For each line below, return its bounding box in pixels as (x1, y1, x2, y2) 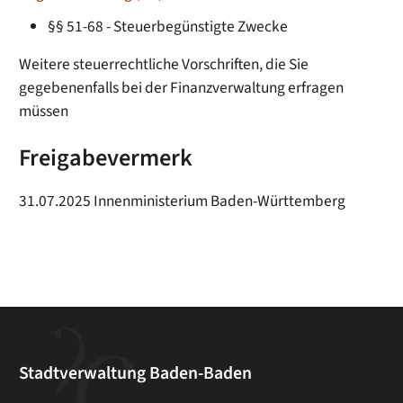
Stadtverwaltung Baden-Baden (19, 361, 253, 387)
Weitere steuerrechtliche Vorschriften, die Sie (19, 53, 309, 76)
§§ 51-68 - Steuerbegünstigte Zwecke (48, 15, 289, 39)
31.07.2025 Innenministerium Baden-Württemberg (19, 189, 346, 212)
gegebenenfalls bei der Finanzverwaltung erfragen (19, 76, 345, 100)
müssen (19, 100, 69, 123)
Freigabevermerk (19, 141, 193, 176)
